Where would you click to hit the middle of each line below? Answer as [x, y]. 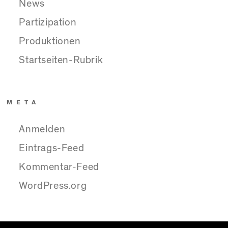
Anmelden [42, 129]
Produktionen [50, 41]
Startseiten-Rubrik [61, 60]
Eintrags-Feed [52, 148]
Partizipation [48, 22]
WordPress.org [53, 186]
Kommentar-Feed [59, 167]
